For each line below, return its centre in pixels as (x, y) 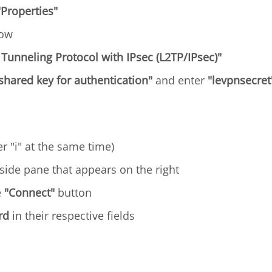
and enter (180, 80)
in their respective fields (72, 216)
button (73, 192)
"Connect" (29, 192)
